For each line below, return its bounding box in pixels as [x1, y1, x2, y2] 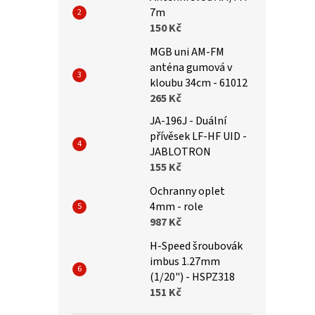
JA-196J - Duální [150, 112, 226, 129]
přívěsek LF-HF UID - [150, 128, 247, 144]
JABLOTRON [150, 143, 211, 160]
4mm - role [150, 198, 203, 214]
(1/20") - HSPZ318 [150, 269, 235, 285]
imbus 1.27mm [150, 253, 220, 269]
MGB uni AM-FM [150, 44, 224, 60]
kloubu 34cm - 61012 [150, 75, 247, 91]
